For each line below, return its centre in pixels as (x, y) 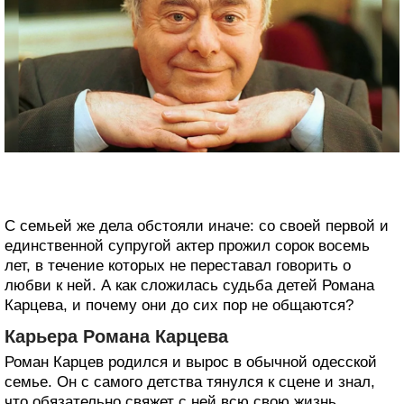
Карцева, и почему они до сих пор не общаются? (179, 306)
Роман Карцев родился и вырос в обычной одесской (191, 363)
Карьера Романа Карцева (116, 337)
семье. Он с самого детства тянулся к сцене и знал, (190, 382)
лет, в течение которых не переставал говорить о (178, 266)
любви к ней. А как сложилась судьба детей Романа (189, 286)
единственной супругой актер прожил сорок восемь (187, 246)
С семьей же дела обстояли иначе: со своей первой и (197, 226)
